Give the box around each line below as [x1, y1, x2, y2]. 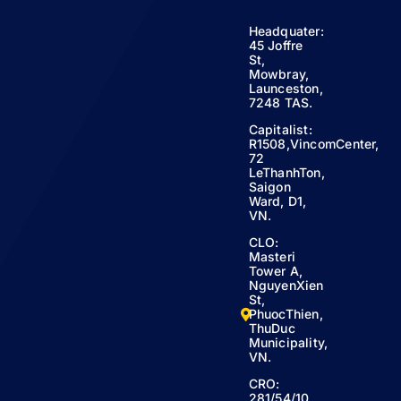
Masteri [248, 249, 296, 264]
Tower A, [248, 263, 303, 278]
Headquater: [248, 23, 324, 38]
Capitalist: [248, 122, 312, 137]
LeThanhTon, [248, 165, 325, 180]
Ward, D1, [248, 193, 307, 209]
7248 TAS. [248, 95, 313, 110]
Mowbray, [248, 66, 310, 81]
